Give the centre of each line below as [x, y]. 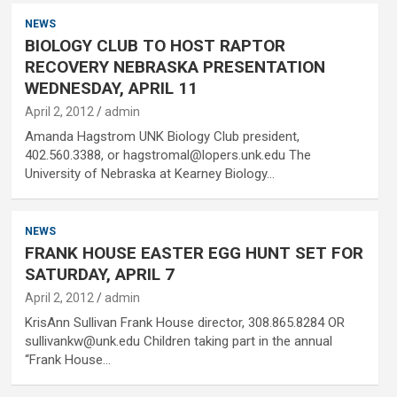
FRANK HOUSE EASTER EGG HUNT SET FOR [194, 253]
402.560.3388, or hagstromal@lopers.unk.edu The [167, 155]
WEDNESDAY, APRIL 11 [111, 88]
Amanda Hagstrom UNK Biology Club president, [162, 136]
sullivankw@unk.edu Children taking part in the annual [178, 341]
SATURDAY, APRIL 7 [99, 274]
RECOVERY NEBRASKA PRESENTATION [175, 67]
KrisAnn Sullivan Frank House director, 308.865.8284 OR [184, 323]
